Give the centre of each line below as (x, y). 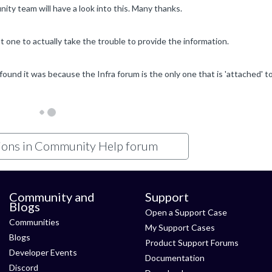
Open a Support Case (186, 212)
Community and (52, 197)
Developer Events (43, 252)
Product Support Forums (192, 243)
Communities (34, 222)
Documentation (175, 258)
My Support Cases (180, 227)
